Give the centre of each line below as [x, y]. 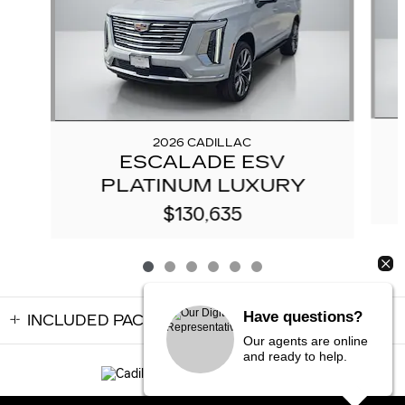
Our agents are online [306, 341]
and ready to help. [296, 356]
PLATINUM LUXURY [202, 185]
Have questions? [303, 317]
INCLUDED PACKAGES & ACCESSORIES [179, 320]
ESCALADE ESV [202, 161]
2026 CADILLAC [202, 142]
